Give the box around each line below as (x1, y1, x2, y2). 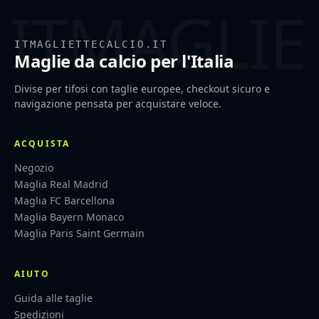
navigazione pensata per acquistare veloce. (14, 96, 221, 110)
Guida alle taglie (14, 291, 93, 305)
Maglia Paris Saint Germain (14, 226, 145, 240)
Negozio (14, 160, 53, 174)
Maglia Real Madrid (14, 177, 108, 191)
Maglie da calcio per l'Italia (14, 48, 234, 73)
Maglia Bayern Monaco (14, 209, 124, 224)
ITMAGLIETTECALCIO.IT (14, 38, 168, 50)
